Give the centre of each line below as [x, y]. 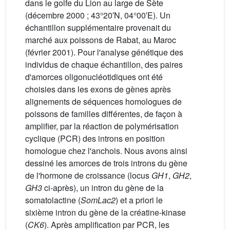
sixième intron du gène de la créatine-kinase [106, 213]
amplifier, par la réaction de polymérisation [102, 126]
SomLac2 [98, 200]
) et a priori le [139, 200]
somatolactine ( [53, 200]
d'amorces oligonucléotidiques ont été [94, 77]
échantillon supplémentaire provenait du [98, 28]
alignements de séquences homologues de [103, 102]
